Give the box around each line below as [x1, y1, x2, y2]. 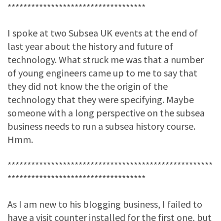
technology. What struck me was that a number [7, 53, 204, 66]
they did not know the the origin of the [7, 79, 168, 92]
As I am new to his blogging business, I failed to [7, 197, 202, 210]
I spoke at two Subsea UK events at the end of [7, 26, 198, 39]
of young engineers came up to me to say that [7, 66, 197, 79]
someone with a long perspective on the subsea [7, 106, 205, 119]
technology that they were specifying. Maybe [7, 93, 194, 106]
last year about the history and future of [7, 39, 173, 52]
